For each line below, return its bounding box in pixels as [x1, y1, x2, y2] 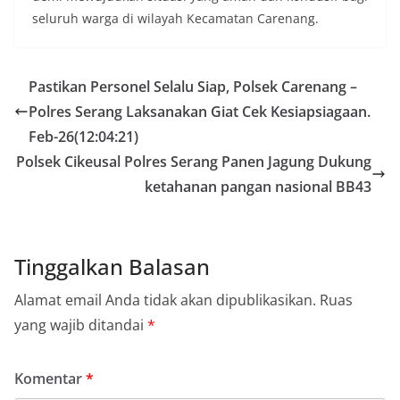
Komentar [14, 369, 86, 388]
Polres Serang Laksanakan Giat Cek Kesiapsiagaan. [29, 102, 371, 121]
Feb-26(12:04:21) [29, 127, 138, 146]
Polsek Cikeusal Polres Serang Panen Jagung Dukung [16, 152, 371, 171]
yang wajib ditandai [14, 315, 147, 335]
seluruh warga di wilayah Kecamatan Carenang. [32, 10, 319, 27]
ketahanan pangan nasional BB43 [145, 177, 371, 196]
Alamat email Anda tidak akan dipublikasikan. [14, 290, 316, 310]
